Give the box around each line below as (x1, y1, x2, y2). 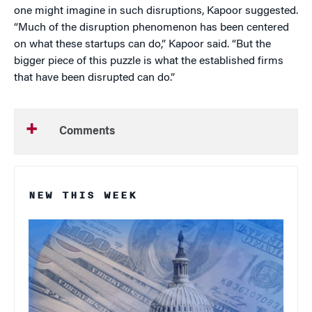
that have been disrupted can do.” (14, 72, 175, 84)
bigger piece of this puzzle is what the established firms (14, 56, 283, 68)
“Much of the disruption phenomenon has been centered (14, 22, 289, 34)
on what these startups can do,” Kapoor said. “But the (14, 39, 271, 51)
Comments (59, 126, 115, 138)
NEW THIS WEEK (29, 187, 137, 204)
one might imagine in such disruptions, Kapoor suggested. (14, 6, 298, 17)
